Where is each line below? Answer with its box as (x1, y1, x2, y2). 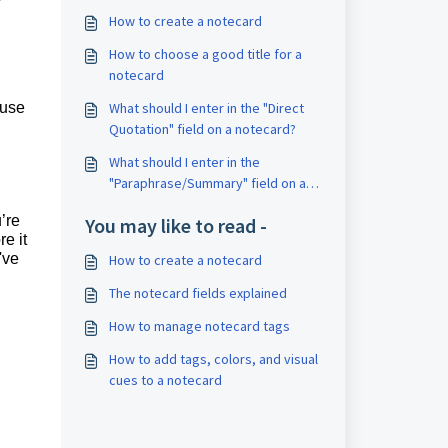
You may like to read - (84, 213, 267, 238)
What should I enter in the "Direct (108, 99, 304, 117)
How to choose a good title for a (108, 45, 302, 63)
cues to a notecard (108, 371, 222, 389)
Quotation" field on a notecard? (108, 120, 296, 138)
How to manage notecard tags (108, 317, 290, 335)
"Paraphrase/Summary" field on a (108, 174, 306, 192)
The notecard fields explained (108, 284, 287, 302)
